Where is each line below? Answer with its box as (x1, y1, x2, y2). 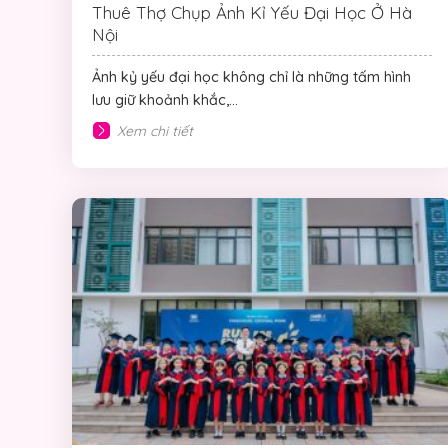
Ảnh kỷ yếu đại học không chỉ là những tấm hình (92, 67, 411, 86)
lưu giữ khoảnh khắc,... (92, 90, 238, 109)
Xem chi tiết (117, 121, 193, 140)
